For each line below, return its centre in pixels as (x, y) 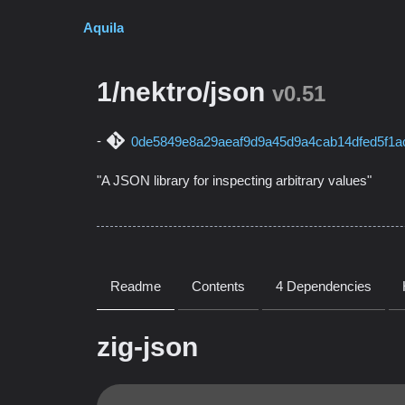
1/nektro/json (181, 92)
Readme (136, 286)
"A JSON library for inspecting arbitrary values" (234, 180)
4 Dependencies (324, 286)
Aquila (104, 28)
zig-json (147, 347)
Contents (218, 286)
